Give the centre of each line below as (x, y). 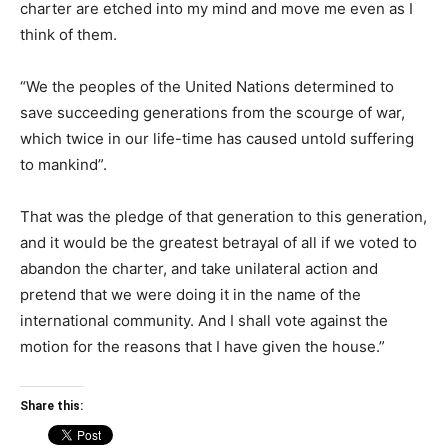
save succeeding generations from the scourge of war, (212, 112)
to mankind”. (63, 164)
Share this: (51, 406)
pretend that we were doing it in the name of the (190, 294)
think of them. (68, 34)
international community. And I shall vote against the (204, 320)
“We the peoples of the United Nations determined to (207, 86)
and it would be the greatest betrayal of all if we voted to (218, 242)
